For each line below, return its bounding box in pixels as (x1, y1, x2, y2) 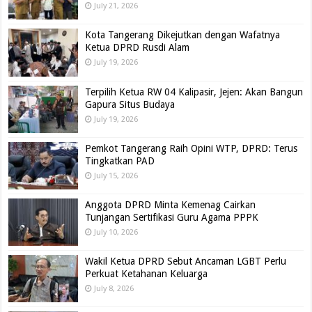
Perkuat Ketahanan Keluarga (85, 268, 208, 280)
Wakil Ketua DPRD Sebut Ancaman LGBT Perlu (85, 256, 287, 267)
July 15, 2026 (94, 171, 139, 180)
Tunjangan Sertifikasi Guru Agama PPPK (85, 212, 259, 223)
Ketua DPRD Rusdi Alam (85, 42, 190, 54)
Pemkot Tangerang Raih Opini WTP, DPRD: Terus (85, 142, 298, 154)
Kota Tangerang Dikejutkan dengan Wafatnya (85, 29, 281, 41)
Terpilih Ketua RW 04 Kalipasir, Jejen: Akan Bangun (85, 86, 304, 97)
